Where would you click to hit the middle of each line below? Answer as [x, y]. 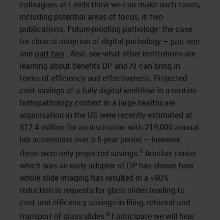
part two [50, 53]
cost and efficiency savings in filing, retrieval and [105, 203]
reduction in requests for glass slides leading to [102, 190]
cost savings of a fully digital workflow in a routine [108, 90]
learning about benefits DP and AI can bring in [100, 66]
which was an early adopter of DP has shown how [107, 166]
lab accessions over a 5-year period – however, [101, 139]
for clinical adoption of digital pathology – [95, 41]
